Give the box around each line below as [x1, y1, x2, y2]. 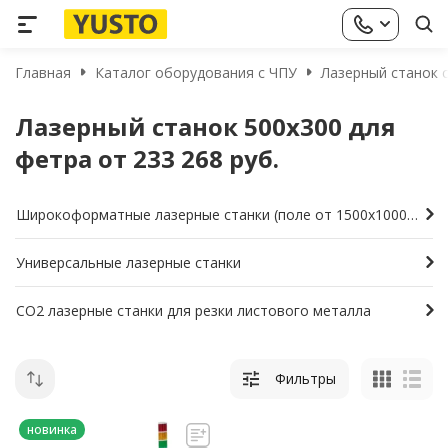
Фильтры [275, 369, 336, 388]
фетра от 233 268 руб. [15, 142, 279, 175]
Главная [15, 62, 71, 82]
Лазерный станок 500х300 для [15, 110, 396, 143]
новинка [27, 421, 77, 438]
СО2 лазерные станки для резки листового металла [16, 300, 371, 320]
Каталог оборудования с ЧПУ [95, 62, 297, 82]
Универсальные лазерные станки [16, 252, 241, 272]
